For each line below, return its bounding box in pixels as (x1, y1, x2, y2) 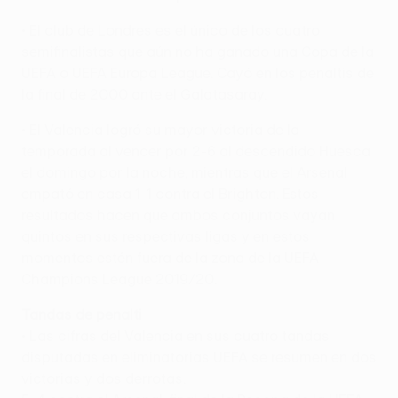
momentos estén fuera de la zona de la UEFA (21, 249, 319, 266)
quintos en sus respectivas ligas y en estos (21, 227, 310, 244)
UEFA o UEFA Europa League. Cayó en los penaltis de (21, 64, 374, 81)
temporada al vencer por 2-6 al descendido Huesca (21, 142, 370, 159)
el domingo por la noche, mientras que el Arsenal (21, 163, 347, 180)
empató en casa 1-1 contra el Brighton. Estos (21, 185, 319, 202)
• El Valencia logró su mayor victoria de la (21, 121, 299, 138)
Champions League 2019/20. (21, 270, 217, 287)
